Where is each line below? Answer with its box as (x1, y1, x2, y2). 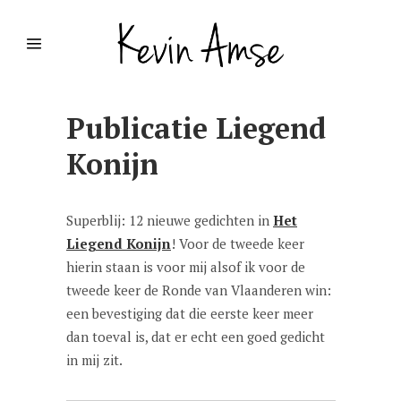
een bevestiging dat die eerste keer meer (66, 304, 313, 322)
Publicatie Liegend (66, 109, 326, 147)
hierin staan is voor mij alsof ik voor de (66, 258, 305, 276)
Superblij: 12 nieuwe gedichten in (66, 211, 273, 229)
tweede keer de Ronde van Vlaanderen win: (66, 281, 331, 299)
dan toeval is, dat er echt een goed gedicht (66, 328, 325, 346)
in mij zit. (66, 351, 123, 369)
